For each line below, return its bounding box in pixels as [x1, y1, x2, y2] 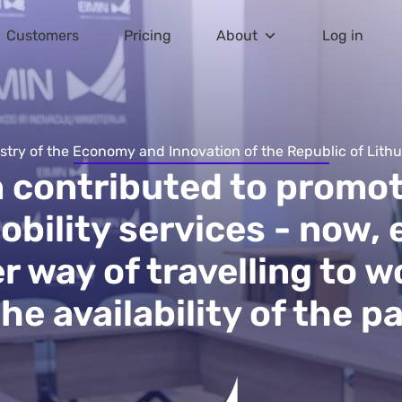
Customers [6, 27, 79, 44]
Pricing [124, 27, 171, 44]
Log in [322, 27, 363, 44]
